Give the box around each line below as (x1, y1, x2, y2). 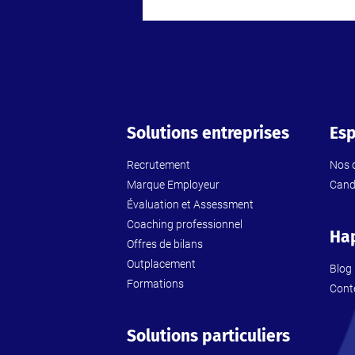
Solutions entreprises (127, 123, 289, 144)
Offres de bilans (127, 238, 203, 251)
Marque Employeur (127, 178, 219, 192)
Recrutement (127, 158, 190, 172)
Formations (127, 277, 184, 291)
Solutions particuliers (127, 326, 290, 347)
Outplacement (127, 258, 196, 271)
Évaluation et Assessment (127, 198, 254, 212)
